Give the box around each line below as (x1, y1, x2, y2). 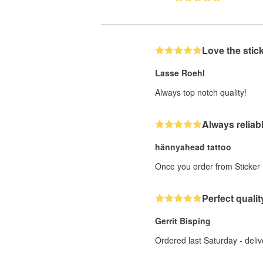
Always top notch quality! (155, 86, 247, 98)
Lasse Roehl (155, 66, 205, 79)
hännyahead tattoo (155, 140, 231, 153)
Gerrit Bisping (155, 214, 211, 227)
